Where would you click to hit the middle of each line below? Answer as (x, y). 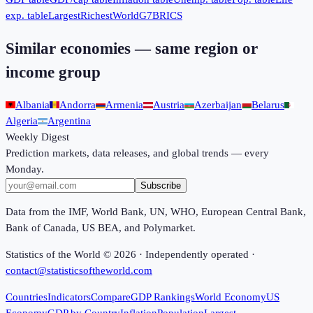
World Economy (231, 297)
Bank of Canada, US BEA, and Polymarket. (101, 228)
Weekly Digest (37, 137)
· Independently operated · (196, 255)
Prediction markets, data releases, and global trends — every (137, 153)
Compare (111, 297)
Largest (64, 15)
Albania (32, 105)
